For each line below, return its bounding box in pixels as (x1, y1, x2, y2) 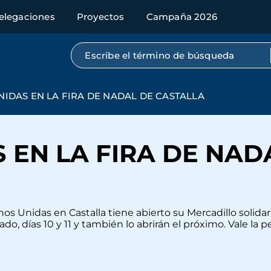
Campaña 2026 (146, 11, 218, 22)
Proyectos (76, 11, 125, 22)
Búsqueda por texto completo (83, 47, 230, 59)
